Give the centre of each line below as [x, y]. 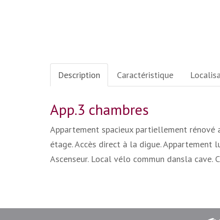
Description [79, 75]
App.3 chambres [99, 109]
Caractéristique [145, 75]
